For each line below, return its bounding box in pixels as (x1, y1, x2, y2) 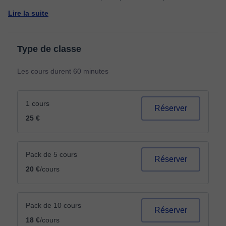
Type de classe (17, 44, 81, 54)
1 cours (26, 99, 49, 107)
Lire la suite (8, 9, 48, 17)
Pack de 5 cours (26, 150, 77, 158)
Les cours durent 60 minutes (17, 67, 108, 75)
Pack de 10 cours (26, 201, 81, 209)
